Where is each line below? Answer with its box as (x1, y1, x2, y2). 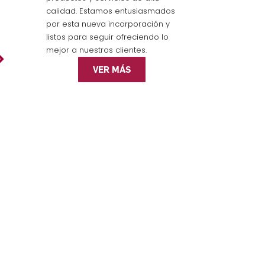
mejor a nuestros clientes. (46, 44, 147, 56)
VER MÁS (93, 63, 131, 75)
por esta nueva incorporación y (46, 18, 170, 30)
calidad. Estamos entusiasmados (46, 5, 175, 17)
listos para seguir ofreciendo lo (46, 31, 169, 43)
